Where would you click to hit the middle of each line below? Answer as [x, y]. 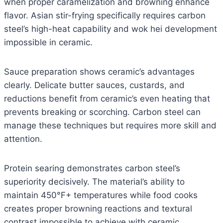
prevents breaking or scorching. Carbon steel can [102, 112]
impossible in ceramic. [48, 43]
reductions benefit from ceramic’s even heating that [107, 99]
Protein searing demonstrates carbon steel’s [92, 168]
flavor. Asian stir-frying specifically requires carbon [105, 16]
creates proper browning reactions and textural [98, 209]
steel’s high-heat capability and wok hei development [111, 29]
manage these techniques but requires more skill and [110, 126]
